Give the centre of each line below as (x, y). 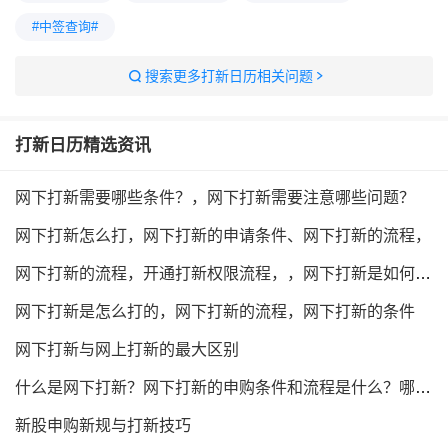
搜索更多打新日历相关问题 (229, 76)
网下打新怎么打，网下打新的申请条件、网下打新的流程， (223, 235)
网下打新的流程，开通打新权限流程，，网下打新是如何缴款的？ (423, 273)
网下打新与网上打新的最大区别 (127, 349)
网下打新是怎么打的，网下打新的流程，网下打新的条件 (215, 311)
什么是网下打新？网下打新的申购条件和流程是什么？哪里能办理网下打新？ (423, 387)
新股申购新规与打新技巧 (103, 425)
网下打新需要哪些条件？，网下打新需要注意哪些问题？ (215, 197)
